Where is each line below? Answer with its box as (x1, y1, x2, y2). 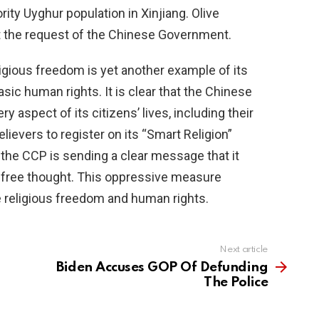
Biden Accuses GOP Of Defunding (56, 261, 268, 275)
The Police (204, 276, 268, 290)
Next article (219, 245, 268, 255)
